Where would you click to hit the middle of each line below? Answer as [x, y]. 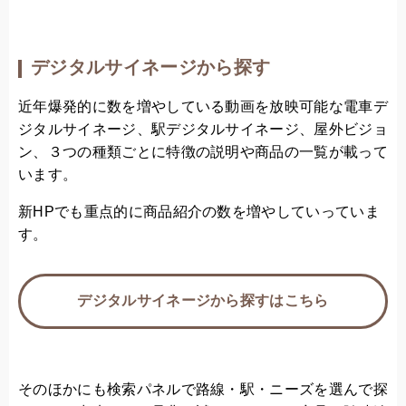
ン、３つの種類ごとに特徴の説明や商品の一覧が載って [203, 153]
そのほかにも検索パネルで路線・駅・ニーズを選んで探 [203, 390]
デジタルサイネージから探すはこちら [203, 301]
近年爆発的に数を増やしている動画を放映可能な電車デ [203, 107]
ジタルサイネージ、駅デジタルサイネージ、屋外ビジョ [203, 130]
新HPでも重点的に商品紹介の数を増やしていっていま [199, 213]
